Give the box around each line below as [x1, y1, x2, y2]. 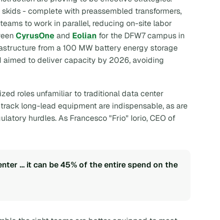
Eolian [72, 30, 97, 41]
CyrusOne [16, 30, 55, 41]
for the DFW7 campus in [97, 30, 185, 41]
